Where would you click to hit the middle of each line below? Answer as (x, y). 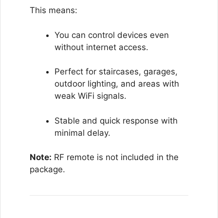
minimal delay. (82, 133)
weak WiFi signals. (91, 96)
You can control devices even (112, 35)
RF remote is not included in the (115, 157)
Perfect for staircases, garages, (116, 72)
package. (47, 169)
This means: (54, 10)
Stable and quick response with (116, 120)
